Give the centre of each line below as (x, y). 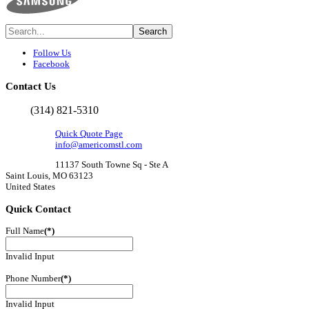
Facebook (51, 64)
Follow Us (52, 53)
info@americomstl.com (99, 144)
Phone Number (33, 279)
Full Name (25, 231)
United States (30, 186)
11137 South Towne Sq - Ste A (112, 164)
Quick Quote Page (89, 133)
